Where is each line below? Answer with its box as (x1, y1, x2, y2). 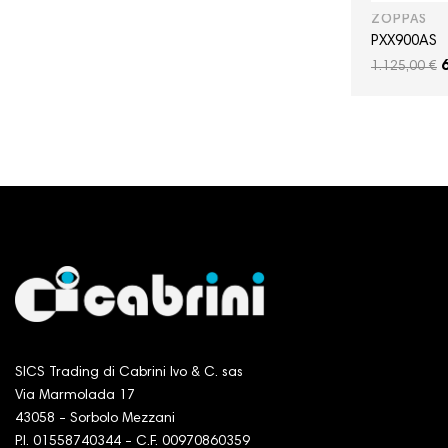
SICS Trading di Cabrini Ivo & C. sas (15, 366, 243, 381)
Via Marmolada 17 (15, 389, 135, 404)
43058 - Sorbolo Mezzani (15, 412, 175, 427)
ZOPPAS (371, 14, 427, 28)
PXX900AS (371, 34, 437, 50)
